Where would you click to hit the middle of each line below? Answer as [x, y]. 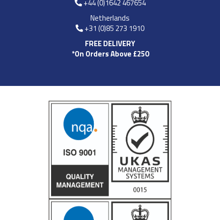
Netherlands [110, 18]
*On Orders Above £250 [110, 54]
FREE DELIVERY [110, 43]
